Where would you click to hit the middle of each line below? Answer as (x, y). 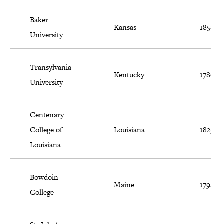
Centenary (47, 115)
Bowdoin (44, 177)
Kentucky (129, 75)
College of (46, 130)
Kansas (125, 27)
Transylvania (51, 67)
